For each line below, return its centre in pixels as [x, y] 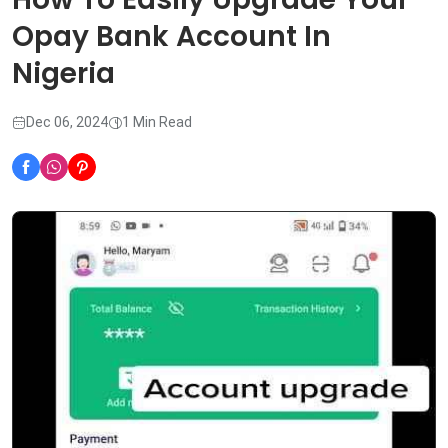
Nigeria [63, 74]
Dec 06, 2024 [67, 122]
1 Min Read [157, 122]
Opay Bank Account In [171, 37]
